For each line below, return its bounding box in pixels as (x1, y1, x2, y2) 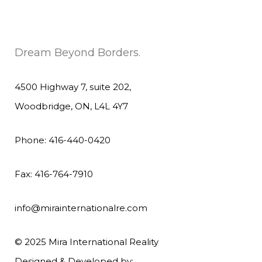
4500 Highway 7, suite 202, (15, 81, 131, 92)
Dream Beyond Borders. (15, 46, 140, 59)
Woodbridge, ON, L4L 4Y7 (15, 101, 128, 112)
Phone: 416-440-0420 (15, 135, 111, 146)
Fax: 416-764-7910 (15, 168, 93, 180)
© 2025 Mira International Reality (15, 236, 158, 247)
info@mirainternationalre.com (15, 202, 147, 213)
